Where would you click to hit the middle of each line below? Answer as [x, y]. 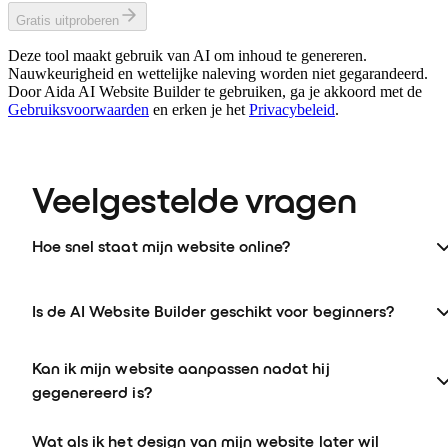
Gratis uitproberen [67, 20]
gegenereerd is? [92, 392]
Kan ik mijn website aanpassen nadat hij [181, 368]
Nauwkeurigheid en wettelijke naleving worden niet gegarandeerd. [218, 73]
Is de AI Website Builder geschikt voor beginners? [213, 311]
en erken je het [199, 109]
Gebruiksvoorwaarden [78, 109]
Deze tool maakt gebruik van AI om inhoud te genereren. [187, 55]
